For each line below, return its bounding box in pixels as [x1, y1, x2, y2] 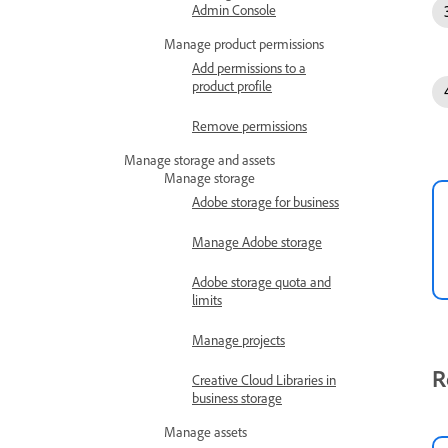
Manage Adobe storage [192, 233, 322, 250]
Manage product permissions [164, 35, 324, 52]
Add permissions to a [192, 59, 306, 76]
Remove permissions [192, 117, 307, 134]
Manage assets [164, 423, 247, 440]
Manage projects [192, 331, 285, 348]
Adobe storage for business [192, 193, 339, 210]
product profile [192, 77, 272, 94]
